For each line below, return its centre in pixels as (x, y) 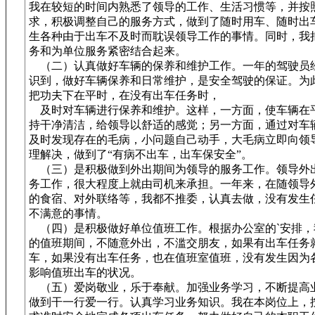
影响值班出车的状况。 (85, 272)
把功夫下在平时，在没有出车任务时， (124, 95)
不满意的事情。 (68, 213)
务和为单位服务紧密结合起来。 (108, 51)
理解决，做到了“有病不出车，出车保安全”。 (141, 154)
